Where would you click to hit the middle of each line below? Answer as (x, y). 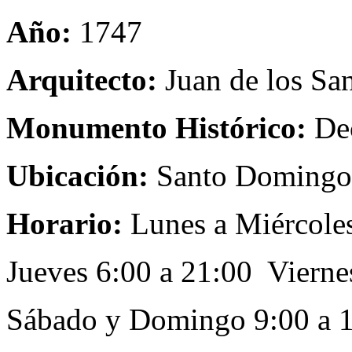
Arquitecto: (82, 80)
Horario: (68, 224)
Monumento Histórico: (156, 128)
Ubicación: (77, 176)
